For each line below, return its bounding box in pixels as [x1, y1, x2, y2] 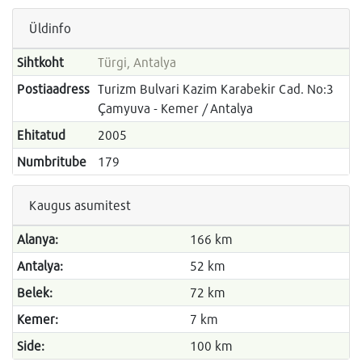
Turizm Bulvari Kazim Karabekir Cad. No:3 [97, 81, 334, 97]
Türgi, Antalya [97, 54, 176, 70]
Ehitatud [16, 127, 65, 143]
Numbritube [16, 154, 86, 170]
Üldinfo [29, 20, 71, 36]
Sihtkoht [16, 54, 64, 70]
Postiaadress [16, 81, 90, 97]
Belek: [16, 284, 53, 301]
